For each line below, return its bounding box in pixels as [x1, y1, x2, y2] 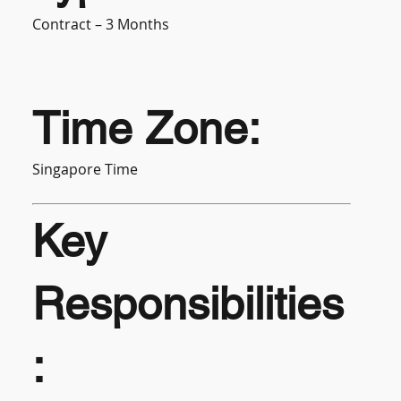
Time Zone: [32, 101, 261, 154]
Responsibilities [32, 277, 345, 329]
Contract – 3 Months [32, 13, 170, 34]
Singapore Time [32, 158, 139, 179]
